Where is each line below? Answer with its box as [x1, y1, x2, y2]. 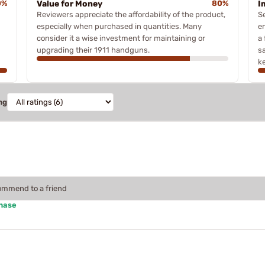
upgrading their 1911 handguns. [36, 45, 150, 54]
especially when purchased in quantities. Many [36, 21, 202, 31]
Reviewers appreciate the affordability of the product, [36, 9, 225, 19]
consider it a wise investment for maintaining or [36, 33, 205, 43]
